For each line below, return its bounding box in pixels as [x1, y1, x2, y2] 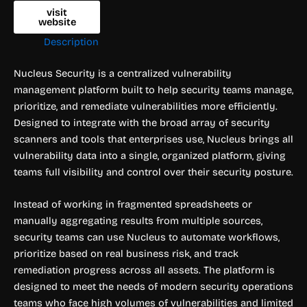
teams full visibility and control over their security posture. [14, 165, 293, 178]
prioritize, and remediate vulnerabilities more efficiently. [14, 99, 278, 112]
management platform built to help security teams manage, [14, 83, 293, 96]
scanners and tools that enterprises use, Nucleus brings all [14, 132, 293, 145]
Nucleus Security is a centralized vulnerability [14, 66, 232, 79]
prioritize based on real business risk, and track [14, 247, 238, 260]
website [38, 15, 76, 28]
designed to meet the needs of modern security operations [14, 280, 293, 293]
